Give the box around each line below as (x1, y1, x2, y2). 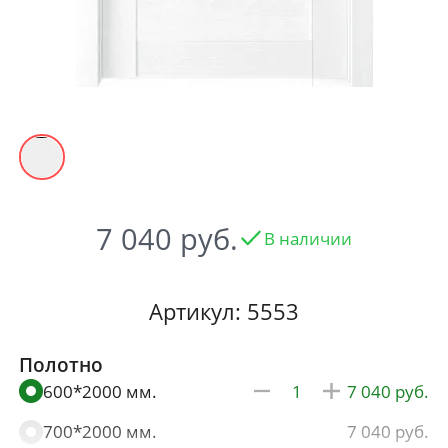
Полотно (19, 351, 104, 378)
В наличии (264, 226, 353, 250)
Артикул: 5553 (149, 296, 299, 326)
